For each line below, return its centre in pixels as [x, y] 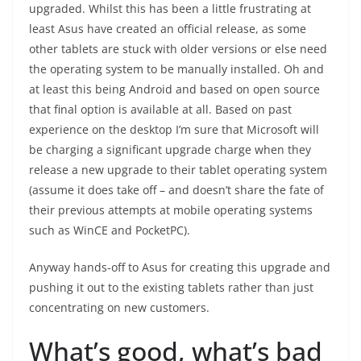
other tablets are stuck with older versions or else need [178, 49]
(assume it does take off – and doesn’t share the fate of [176, 190]
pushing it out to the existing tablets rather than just [171, 287]
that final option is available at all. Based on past [160, 109]
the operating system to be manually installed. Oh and [176, 69]
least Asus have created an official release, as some [168, 29]
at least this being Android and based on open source [174, 89]
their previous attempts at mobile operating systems [171, 210]
